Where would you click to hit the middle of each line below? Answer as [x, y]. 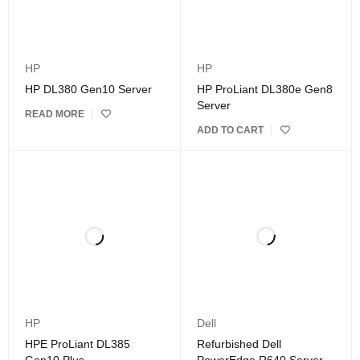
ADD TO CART [230, 130]
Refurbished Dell [239, 344]
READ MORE [55, 114]
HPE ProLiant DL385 [78, 344]
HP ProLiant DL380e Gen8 [264, 89]
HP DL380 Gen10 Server [88, 89]
